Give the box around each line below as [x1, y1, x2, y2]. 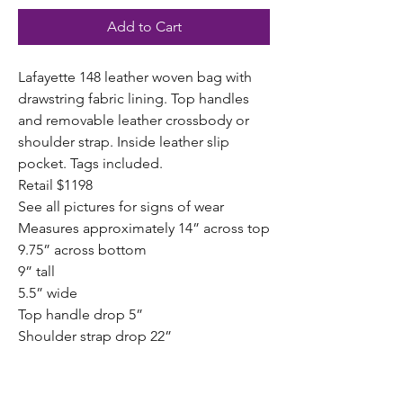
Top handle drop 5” [18, 306, 143, 323]
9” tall [18, 263, 55, 280]
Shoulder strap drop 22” [18, 327, 172, 345]
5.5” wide [18, 284, 77, 301]
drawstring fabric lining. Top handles [18, 90, 249, 107]
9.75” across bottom [18, 241, 147, 258]
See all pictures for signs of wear [18, 198, 224, 215]
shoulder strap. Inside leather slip [18, 133, 229, 150]
